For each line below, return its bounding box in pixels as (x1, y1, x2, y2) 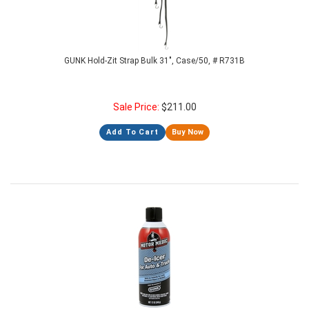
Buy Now (171, 128, 203, 137)
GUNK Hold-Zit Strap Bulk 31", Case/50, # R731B (64, 56, 245, 66)
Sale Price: (112, 101, 161, 112)
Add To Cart (106, 128, 159, 137)
